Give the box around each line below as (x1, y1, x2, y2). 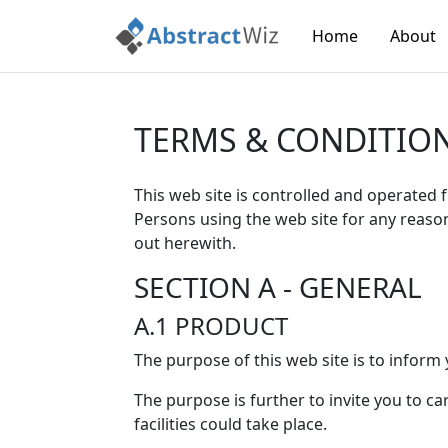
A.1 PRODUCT (134, 309, 288, 342)
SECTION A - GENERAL (134, 268, 422, 306)
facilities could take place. (134, 413, 327, 435)
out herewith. (134, 232, 236, 254)
